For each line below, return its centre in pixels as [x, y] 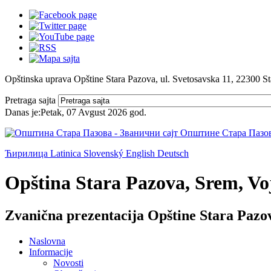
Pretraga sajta [30, 100]
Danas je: [23, 112]
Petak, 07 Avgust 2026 [84, 112]
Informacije [51, 252]
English [142, 153]
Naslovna [47, 241]
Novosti [68, 263]
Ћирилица [28, 153]
